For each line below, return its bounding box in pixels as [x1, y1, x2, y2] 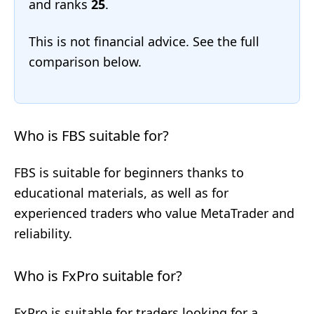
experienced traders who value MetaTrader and [14, 205, 294, 221]
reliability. [14, 225, 72, 242]
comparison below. [29, 53, 142, 70]
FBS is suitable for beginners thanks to [14, 164, 244, 181]
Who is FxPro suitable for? [14, 266, 182, 285]
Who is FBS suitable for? [14, 126, 169, 145]
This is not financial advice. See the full [29, 33, 259, 50]
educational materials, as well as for [14, 184, 228, 201]
